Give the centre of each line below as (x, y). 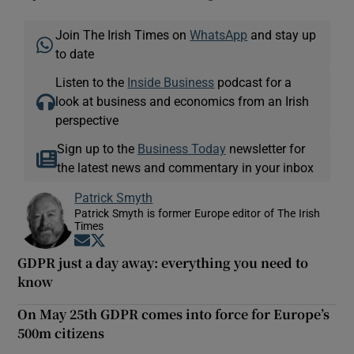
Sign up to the (97, 148)
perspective (87, 120)
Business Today (181, 148)
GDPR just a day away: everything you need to (163, 262)
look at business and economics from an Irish (183, 101)
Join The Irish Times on (123, 34)
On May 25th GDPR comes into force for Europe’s (174, 314)
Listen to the (92, 82)
